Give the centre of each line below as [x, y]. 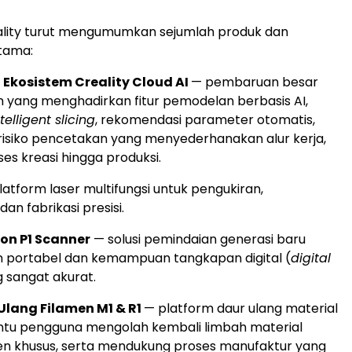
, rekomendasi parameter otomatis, [205, 120]
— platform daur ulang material [241, 309]
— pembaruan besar [255, 82]
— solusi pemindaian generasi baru [198, 240]
